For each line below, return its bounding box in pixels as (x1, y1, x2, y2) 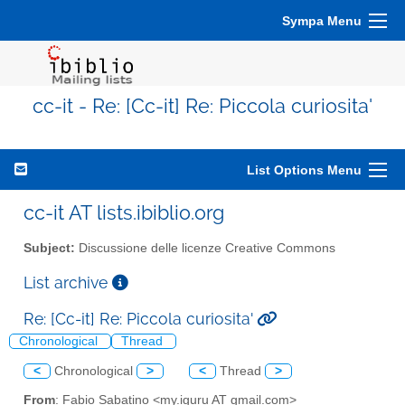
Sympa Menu (282, 14, 362, 28)
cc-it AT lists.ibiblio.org (24, 201, 224, 224)
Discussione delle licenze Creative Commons (75, 240, 335, 255)
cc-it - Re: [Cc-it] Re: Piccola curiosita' (33, 95, 372, 118)
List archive (24, 272, 112, 292)
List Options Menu (247, 163, 362, 177)
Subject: (24, 240, 75, 255)
